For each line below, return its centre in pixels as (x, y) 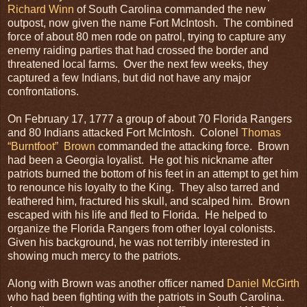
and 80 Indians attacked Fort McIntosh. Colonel (124, 132)
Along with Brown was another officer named (117, 283)
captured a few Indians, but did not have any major (129, 77)
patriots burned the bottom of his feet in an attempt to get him (153, 173)
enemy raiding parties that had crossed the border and (138, 50)
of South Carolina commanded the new (170, 9)
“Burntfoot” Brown (51, 146)
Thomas (261, 132)
